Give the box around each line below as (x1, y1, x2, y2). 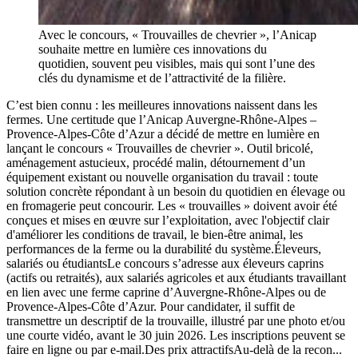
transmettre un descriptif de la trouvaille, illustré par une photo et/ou (6, 314, 345, 328)
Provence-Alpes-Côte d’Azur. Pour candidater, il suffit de (6, 300, 295, 314)
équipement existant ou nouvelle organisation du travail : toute (6, 170, 318, 185)
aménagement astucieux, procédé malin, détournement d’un (6, 156, 305, 170)
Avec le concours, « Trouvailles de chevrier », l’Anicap (38, 28, 316, 42)
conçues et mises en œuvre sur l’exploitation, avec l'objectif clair (6, 213, 329, 228)
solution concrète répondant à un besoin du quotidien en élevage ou (6, 185, 345, 199)
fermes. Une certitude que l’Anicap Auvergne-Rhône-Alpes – (6, 113, 316, 127)
